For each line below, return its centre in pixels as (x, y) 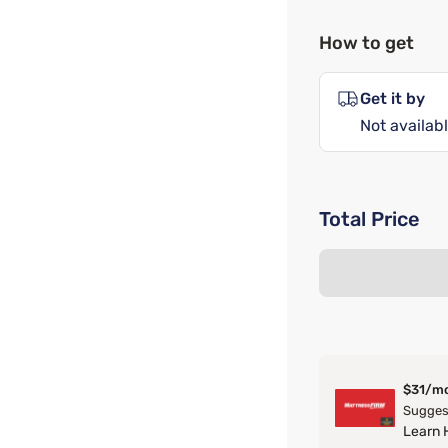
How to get (366, 43)
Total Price (369, 219)
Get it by (392, 99)
